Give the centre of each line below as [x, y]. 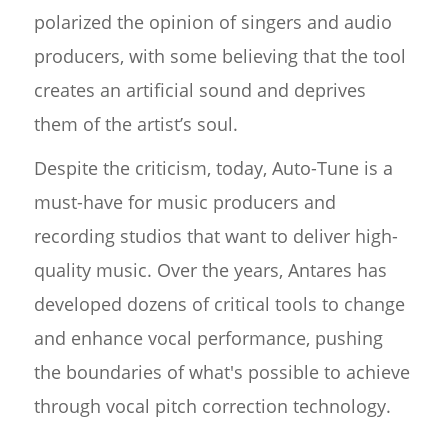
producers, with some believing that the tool [219, 56]
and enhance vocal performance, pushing [208, 338]
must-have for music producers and [184, 202]
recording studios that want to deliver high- [215, 236]
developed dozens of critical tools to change [219, 304]
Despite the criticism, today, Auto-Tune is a [213, 168]
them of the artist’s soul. [135, 124]
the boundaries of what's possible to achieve [221, 372]
